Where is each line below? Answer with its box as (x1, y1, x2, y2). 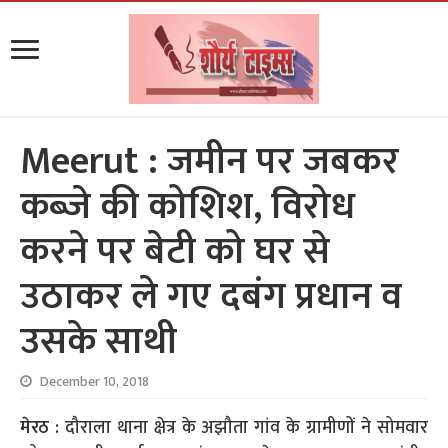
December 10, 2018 (40, 371, 150, 393)
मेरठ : (20, 413, 60, 443)
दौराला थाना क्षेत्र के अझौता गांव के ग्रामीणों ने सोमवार (59, 413, 428, 443)
